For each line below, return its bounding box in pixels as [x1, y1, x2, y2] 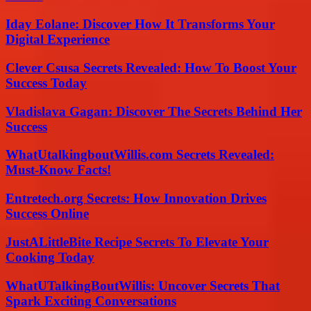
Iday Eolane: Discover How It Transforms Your [6, 17, 275, 32]
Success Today [6, 75, 87, 90]
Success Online [6, 206, 89, 221]
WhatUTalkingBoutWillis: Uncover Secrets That [6, 278, 280, 293]
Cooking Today [6, 249, 94, 264]
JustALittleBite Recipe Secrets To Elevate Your [6, 234, 269, 249]
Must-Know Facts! [6, 162, 111, 178]
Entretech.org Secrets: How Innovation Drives [6, 191, 267, 206]
